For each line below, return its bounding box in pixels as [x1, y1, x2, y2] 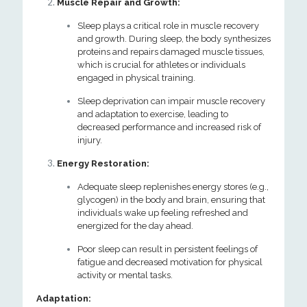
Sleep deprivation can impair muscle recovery [77, 96, 265, 106]
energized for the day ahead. [77, 221, 193, 231]
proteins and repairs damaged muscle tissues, [77, 47, 265, 57]
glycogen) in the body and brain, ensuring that [77, 195, 265, 205]
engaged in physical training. [77, 73, 195, 83]
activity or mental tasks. [77, 270, 173, 280]
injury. [77, 135, 102, 145]
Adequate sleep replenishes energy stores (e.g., [77, 182, 269, 192]
